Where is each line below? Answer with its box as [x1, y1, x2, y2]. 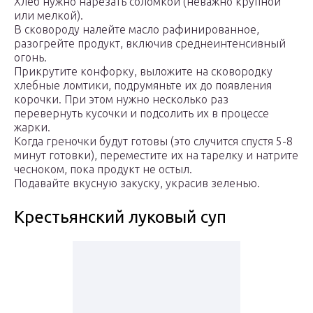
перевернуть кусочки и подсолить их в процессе [14, 107, 269, 120]
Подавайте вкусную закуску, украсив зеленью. [14, 177, 260, 190]
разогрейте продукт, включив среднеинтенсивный [14, 37, 286, 50]
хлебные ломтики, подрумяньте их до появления [14, 79, 272, 92]
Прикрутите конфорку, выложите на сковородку [14, 65, 272, 78]
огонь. [14, 51, 47, 64]
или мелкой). [14, 9, 83, 22]
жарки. [14, 121, 50, 134]
